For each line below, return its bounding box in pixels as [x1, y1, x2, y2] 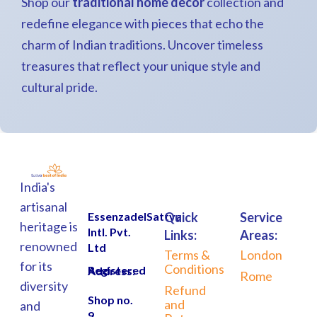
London [240, 247, 283, 263]
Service [240, 209, 283, 225]
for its [19, 258, 52, 274]
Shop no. [88, 293, 134, 306]
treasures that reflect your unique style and [21, 58, 260, 74]
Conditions [163, 261, 224, 277]
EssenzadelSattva [88, 209, 183, 223]
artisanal [19, 199, 67, 214]
